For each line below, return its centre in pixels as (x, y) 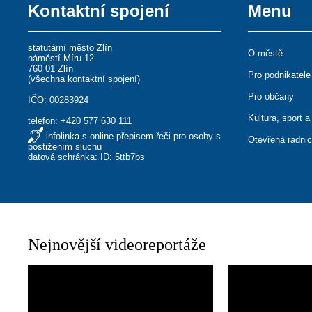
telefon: (45, 121)
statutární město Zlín (70, 48)
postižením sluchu (65, 147)
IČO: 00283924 (58, 100)
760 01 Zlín (51, 69)
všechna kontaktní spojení (84, 79)
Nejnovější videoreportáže (117, 244)
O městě (266, 53)
